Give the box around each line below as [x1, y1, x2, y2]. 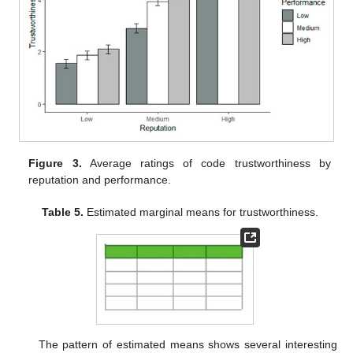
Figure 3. [28, 156, 82, 169]
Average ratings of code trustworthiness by [81, 156, 331, 169]
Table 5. [41, 205, 84, 218]
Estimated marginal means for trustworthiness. [83, 205, 318, 218]
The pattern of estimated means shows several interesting [38, 337, 337, 351]
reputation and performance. [28, 173, 172, 186]
